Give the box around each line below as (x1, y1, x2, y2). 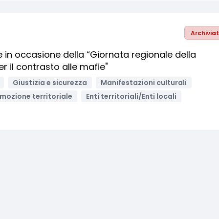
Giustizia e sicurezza (13, 78, 87, 88)
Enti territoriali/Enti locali (86, 91, 176, 101)
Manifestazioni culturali (101, 78, 187, 88)
